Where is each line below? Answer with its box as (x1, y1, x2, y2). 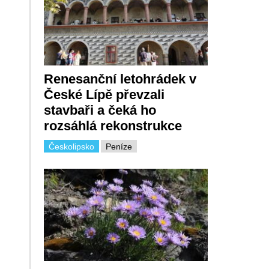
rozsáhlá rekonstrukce (43, 118, 182, 134)
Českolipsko (48, 142, 94, 152)
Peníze (105, 142, 132, 152)
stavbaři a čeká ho (43, 103, 156, 118)
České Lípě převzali (43, 87, 165, 103)
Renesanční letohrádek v (43, 71, 196, 87)
